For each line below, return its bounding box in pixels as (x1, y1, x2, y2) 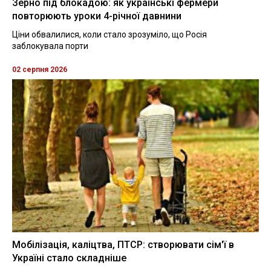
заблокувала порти (12, 41, 88, 51)
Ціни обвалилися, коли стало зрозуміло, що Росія (12, 29, 207, 39)
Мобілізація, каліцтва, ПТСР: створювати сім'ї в (12, 238, 234, 250)
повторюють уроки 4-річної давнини (12, 10, 181, 22)
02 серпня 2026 (12, 65, 67, 74)
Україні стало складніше (12, 252, 126, 264)
